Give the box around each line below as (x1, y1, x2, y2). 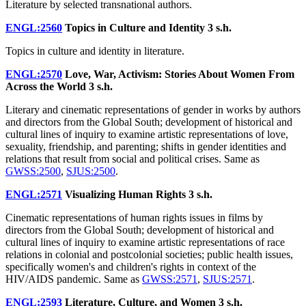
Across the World (5, 80, 89, 92)
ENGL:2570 (5, 68, 62, 80)
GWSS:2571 (142, 273, 197, 285)
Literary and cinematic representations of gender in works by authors (5, 103, 301, 115)
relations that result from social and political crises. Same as (5, 152, 260, 165)
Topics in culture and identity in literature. (5, 44, 184, 57)
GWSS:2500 (5, 165, 61, 177)
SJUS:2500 (66, 165, 115, 177)
